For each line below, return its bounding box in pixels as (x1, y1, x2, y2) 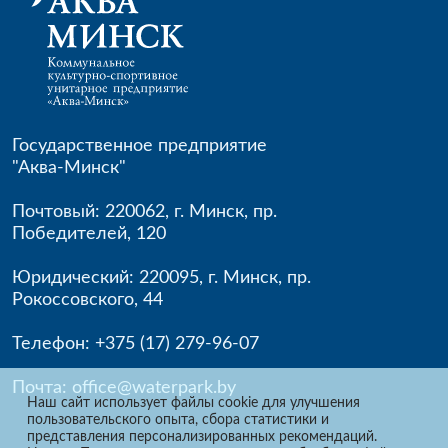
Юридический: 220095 (12, 269, 199, 287)
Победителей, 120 (12, 225, 166, 243)
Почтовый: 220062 (12, 203, 165, 221)
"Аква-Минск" (12, 159, 126, 177)
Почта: (12, 379, 72, 397)
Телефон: (12, 335, 95, 353)
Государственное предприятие (12, 137, 267, 155)
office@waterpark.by (72, 379, 236, 397)
